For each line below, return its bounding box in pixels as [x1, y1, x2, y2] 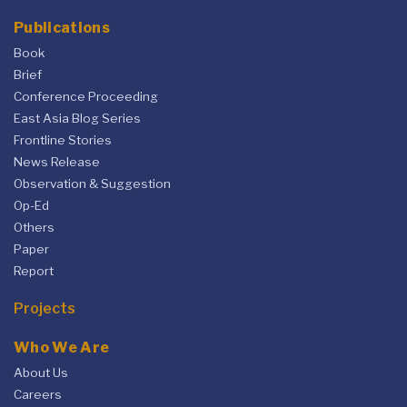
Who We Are [14, 338, 110, 356]
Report [14, 263, 54, 278]
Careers [14, 386, 62, 402]
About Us [14, 364, 68, 380]
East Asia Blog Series [14, 110, 141, 125]
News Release [14, 154, 100, 169]
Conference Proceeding [14, 88, 158, 104]
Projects [14, 300, 75, 318]
